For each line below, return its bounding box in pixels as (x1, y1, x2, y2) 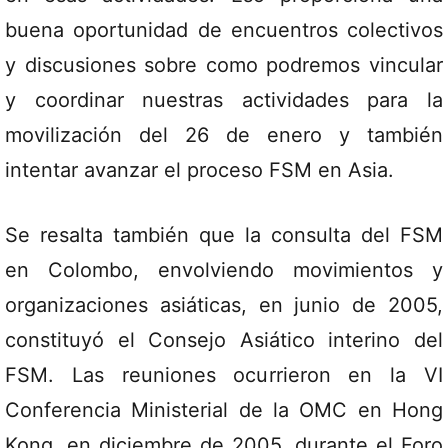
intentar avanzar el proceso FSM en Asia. (5, 158, 394, 182)
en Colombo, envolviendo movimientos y (5, 258, 443, 282)
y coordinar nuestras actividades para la (5, 88, 443, 112)
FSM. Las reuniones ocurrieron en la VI (5, 363, 443, 387)
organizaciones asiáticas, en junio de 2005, (5, 293, 443, 317)
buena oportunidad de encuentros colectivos (5, 18, 443, 42)
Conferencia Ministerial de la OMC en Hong (5, 398, 443, 422)
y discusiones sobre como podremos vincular (5, 53, 443, 77)
